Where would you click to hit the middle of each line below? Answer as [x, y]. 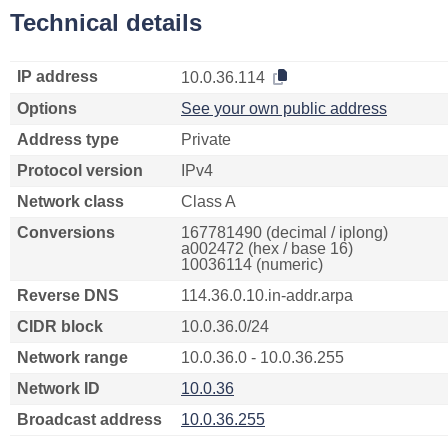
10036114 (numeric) [252, 264]
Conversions [66, 232]
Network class [70, 201]
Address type [68, 139]
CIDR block [60, 326]
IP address [57, 76]
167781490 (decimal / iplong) [284, 232]
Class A [208, 201]
